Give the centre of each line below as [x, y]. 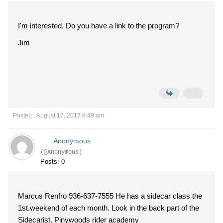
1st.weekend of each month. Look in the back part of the [109, 208]
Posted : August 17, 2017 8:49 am [58, 115]
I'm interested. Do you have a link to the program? [99, 26]
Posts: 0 [53, 162]
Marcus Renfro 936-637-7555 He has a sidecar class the [67, 196]
